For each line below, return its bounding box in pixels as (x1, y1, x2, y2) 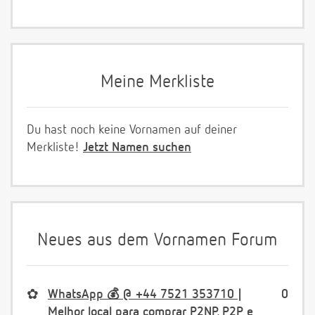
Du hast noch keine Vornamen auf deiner (27, 123, 237, 136)
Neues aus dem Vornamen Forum (37, 231, 278, 250)
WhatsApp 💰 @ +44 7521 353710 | (48, 288, 242, 301)
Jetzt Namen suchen (83, 141, 191, 154)
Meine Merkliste (101, 73, 214, 91)
